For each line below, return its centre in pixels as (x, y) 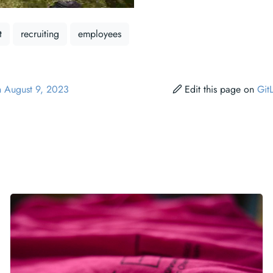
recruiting (40, 34)
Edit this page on (221, 89)
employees (100, 34)
